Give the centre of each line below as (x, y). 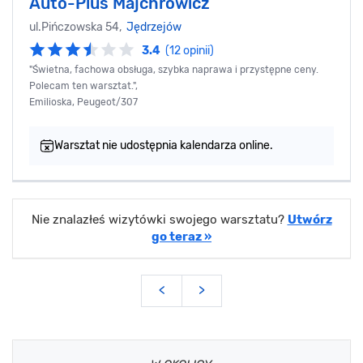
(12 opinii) (190, 51)
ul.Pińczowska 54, (78, 28)
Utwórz (310, 220)
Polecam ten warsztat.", (83, 86)
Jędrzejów (154, 28)
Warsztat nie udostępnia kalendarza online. (164, 146)
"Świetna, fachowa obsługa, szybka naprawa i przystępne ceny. (174, 70)
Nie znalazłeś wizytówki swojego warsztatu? (159, 220)
